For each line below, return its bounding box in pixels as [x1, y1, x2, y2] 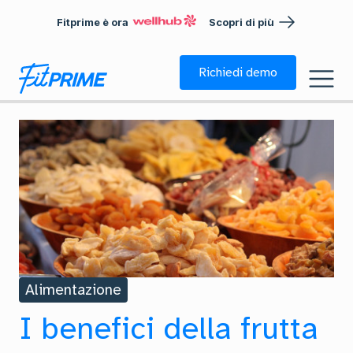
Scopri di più [208, 15, 274, 28]
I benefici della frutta [19, 309, 318, 348]
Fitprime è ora [57, 15, 129, 28]
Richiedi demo [199, 64, 277, 80]
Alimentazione [25, 281, 121, 299]
